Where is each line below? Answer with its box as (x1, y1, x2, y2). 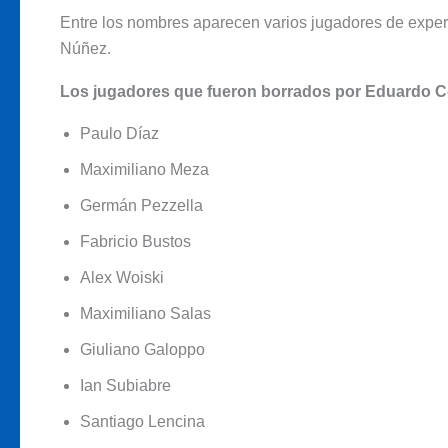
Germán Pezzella (80, 197, 203, 215)
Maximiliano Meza (80, 161, 209, 179)
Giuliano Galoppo (80, 341, 205, 359)
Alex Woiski (80, 269, 164, 287)
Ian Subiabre (80, 377, 171, 395)
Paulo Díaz (80, 125, 159, 143)
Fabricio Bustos (80, 233, 191, 251)
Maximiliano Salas (80, 305, 211, 323)
